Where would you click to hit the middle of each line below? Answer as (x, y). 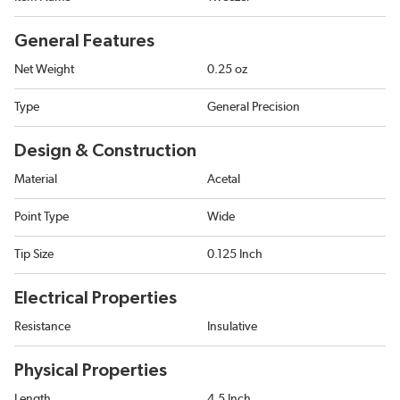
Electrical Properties (96, 299)
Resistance (42, 327)
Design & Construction (105, 151)
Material (36, 180)
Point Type (42, 217)
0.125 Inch (235, 255)
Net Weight (44, 70)
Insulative (232, 327)
